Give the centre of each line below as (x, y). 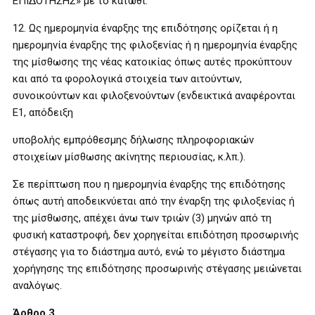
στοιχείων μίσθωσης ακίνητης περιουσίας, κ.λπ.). (129, 156)
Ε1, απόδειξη (43, 112)
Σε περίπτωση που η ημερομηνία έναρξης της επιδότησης (149, 184)
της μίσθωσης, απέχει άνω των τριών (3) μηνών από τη (142, 218)
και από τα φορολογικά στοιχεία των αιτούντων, (127, 78)
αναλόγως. (37, 285)
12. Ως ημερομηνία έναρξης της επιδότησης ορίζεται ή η (145, 28)
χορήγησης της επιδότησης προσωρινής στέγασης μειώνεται (157, 268)
